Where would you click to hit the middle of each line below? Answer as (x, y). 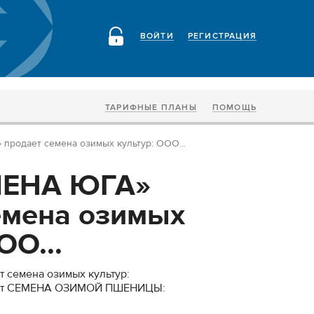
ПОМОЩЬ (234, 108)
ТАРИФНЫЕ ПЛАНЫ (151, 108)
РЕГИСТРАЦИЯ (222, 36)
